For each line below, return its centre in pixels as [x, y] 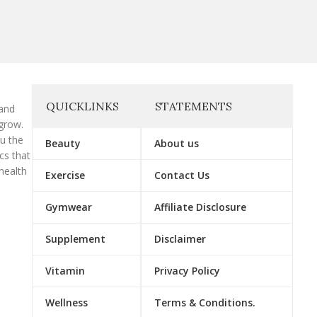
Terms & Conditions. [205, 303]
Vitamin [65, 271]
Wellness [67, 303]
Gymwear [69, 207]
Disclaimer [180, 239]
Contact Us [182, 175]
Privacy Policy [188, 271]
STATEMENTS [194, 106]
